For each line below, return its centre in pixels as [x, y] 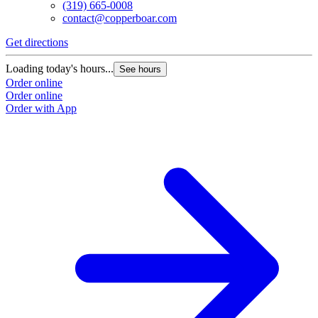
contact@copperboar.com [120, 18]
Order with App [41, 109]
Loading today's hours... [60, 69]
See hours [140, 70]
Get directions [37, 43]
